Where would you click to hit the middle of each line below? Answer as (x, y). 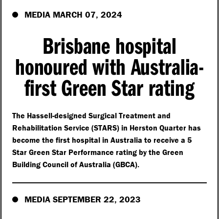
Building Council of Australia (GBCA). (76, 164)
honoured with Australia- (109, 66)
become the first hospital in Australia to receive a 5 (102, 140)
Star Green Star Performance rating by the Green (98, 152)
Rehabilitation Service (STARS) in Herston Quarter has (107, 128)
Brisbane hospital (109, 45)
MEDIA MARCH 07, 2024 (74, 15)
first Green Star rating (109, 88)
